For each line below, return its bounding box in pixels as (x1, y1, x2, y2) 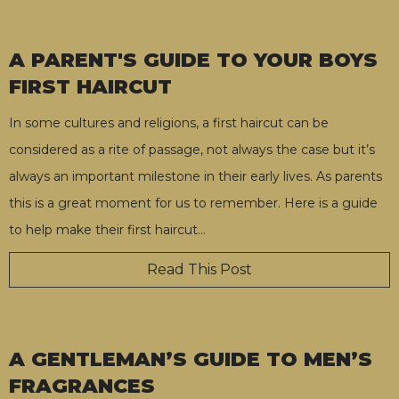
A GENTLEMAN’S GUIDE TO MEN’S (9, 346, 372, 371)
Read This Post (147, 260, 252, 278)
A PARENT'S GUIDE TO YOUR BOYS (9, 47, 378, 72)
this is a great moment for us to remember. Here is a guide (9, 194, 378, 211)
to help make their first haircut (9, 221, 198, 238)
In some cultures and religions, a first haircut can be (9, 114, 329, 131)
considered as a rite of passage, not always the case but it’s (9, 141, 375, 158)
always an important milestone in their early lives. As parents (9, 167, 382, 184)
